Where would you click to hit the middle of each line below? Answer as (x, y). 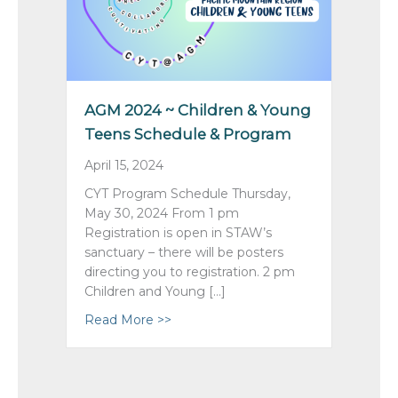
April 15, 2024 (124, 165)
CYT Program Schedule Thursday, (187, 193)
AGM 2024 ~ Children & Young (198, 110)
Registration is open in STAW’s (178, 232)
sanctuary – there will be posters (184, 252)
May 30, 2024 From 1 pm (162, 213)
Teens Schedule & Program (188, 134)
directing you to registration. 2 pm (190, 271)
